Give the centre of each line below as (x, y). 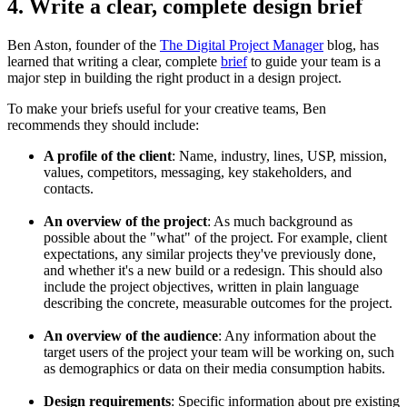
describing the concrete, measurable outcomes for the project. (218, 303)
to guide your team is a (314, 61)
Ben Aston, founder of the (84, 45)
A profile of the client (108, 155)
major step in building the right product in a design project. (176, 77)
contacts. (69, 188)
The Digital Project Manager (242, 45)
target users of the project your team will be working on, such (219, 352)
